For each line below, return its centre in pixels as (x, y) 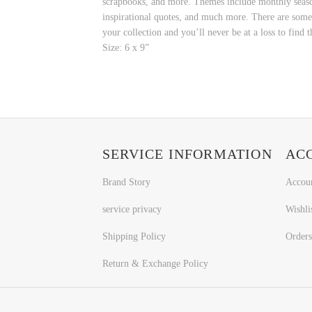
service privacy (132, 209)
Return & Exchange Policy (155, 263)
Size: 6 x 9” (126, 47)
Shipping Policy (134, 236)
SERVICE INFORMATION (187, 154)
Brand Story (126, 182)
